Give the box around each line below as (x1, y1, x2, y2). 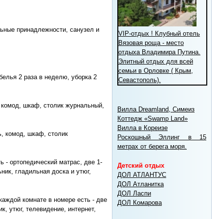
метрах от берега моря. (117, 142, 187, 150)
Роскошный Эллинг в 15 (117, 133, 206, 141)
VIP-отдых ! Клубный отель (118, 29, 200, 37)
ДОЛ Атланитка (117, 180, 164, 188)
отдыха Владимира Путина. (118, 48, 200, 56)
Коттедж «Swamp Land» (117, 114, 188, 122)
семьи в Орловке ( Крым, (118, 66, 193, 74)
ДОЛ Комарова (117, 198, 162, 206)
